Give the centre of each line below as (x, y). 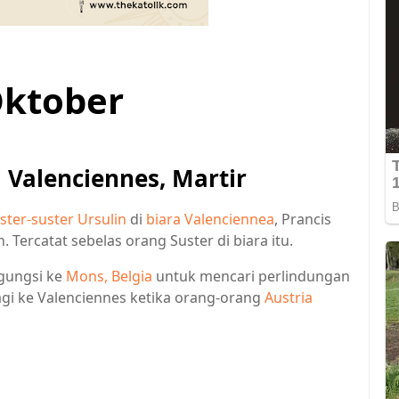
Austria (289, 297)
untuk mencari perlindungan (251, 276)
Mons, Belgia (109, 276)
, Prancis (303, 219)
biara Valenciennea (210, 219)
